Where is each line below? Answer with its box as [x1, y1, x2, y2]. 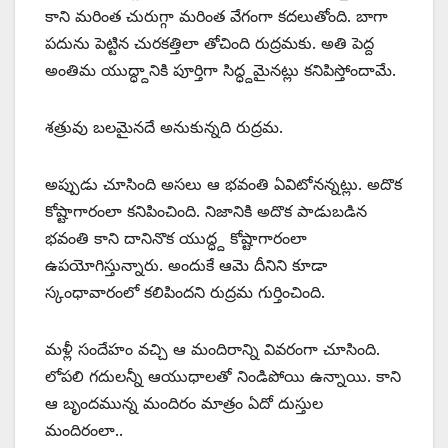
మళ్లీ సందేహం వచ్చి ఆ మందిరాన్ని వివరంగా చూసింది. [45, 339, 380, 360]
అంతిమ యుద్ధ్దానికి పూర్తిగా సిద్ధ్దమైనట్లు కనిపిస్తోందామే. [45, 60, 396, 81]
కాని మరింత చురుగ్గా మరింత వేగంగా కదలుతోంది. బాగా [45, 6, 388, 27]
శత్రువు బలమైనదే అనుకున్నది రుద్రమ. [45, 117, 283, 138]
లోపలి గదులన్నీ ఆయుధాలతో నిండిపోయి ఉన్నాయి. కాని [45, 366, 401, 387]
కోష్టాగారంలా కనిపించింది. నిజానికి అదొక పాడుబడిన [45, 201, 367, 222]
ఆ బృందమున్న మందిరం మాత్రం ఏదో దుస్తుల [45, 393, 323, 414]
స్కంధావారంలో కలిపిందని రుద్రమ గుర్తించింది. [45, 282, 325, 303]
